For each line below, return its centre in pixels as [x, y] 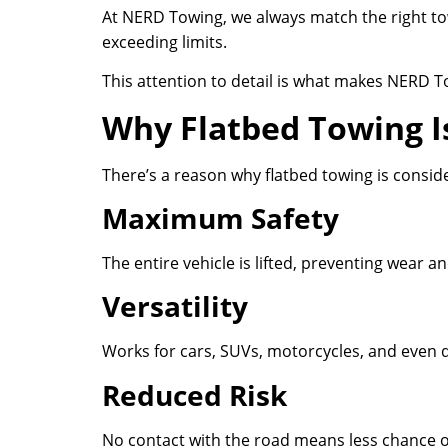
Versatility [175, 306]
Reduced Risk [194, 394]
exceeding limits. [164, 41]
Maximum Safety [220, 217]
